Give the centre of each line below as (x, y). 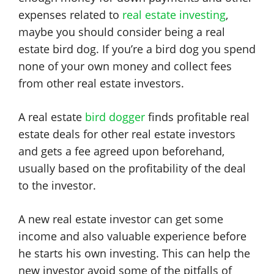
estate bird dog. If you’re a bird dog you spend (137, 49)
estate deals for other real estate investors (127, 134)
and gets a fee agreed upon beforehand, (121, 151)
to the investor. (57, 185)
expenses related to (70, 15)
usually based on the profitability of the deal (132, 168)
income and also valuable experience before (132, 236)
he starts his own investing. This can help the (134, 253)
